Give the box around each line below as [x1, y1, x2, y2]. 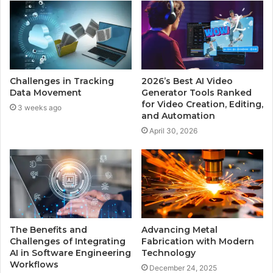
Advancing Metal [141, 224, 218, 235]
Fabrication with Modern [141, 235, 254, 247]
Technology [141, 247, 196, 258]
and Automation [141, 110, 220, 121]
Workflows [10, 258, 58, 270]
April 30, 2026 [149, 126, 197, 135]
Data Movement [10, 87, 82, 98]
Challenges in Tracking [10, 75, 114, 87]
